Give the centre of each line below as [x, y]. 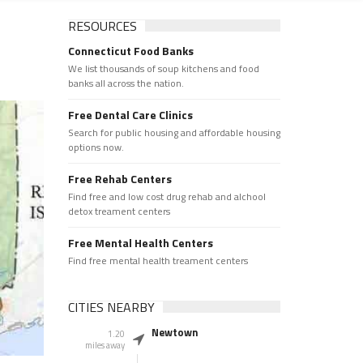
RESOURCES [102, 26]
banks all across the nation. [126, 83]
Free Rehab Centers [120, 179]
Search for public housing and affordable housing [174, 132]
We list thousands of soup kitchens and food [163, 68]
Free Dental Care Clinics [130, 115]
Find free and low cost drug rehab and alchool [167, 196]
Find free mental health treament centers [158, 261]
